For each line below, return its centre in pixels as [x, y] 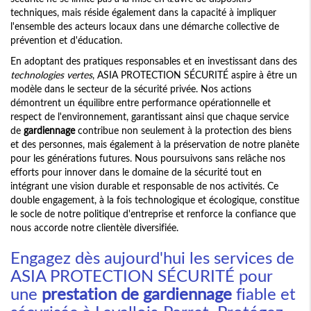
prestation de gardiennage [137, 294]
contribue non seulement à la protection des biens [183, 131]
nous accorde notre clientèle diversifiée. [94, 228]
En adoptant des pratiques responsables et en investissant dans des [154, 61]
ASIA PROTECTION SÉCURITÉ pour [141, 276]
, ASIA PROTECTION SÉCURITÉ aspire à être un [195, 75]
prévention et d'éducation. [66, 40]
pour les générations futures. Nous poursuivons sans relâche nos [148, 158]
